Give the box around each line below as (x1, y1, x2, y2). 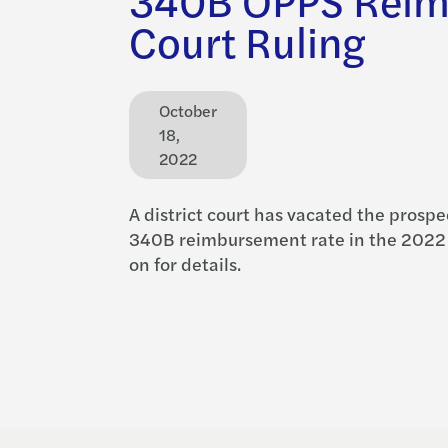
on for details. (129, 251, 241, 276)
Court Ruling (129, 11, 365, 70)
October (159, 99, 217, 122)
